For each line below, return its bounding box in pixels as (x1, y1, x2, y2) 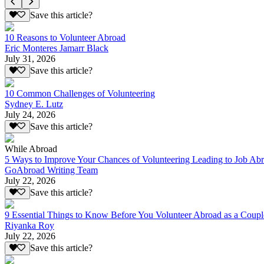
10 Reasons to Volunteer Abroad (5, 32, 126, 43)
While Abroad (5, 144, 57, 154)
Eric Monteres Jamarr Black (5, 43, 108, 54)
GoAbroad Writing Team (5, 165, 98, 176)
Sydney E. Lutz (5, 98, 63, 109)
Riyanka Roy (5, 220, 54, 231)
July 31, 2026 (5, 54, 55, 64)
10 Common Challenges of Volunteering (5, 88, 155, 98)
